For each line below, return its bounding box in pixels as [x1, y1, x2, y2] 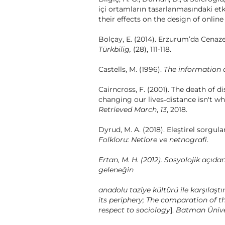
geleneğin [98, 165, 134, 175]
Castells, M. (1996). [98, 65, 164, 74]
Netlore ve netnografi [131, 135, 207, 145]
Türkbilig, [98, 45, 133, 54]
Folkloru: [98, 135, 131, 145]
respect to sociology [98, 205, 170, 215]
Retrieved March [98, 105, 157, 115]
